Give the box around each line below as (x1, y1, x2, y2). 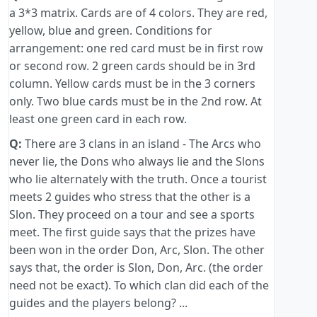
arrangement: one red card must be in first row (9, 40, 263, 57)
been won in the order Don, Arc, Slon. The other (9, 242, 265, 258)
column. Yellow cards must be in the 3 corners (9, 76, 255, 92)
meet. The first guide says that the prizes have (9, 224, 255, 241)
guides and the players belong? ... (9, 295, 188, 311)
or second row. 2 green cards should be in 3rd (9, 58, 255, 74)
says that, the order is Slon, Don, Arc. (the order (9, 260, 263, 276)
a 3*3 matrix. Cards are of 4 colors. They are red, (9, 5, 267, 21)
